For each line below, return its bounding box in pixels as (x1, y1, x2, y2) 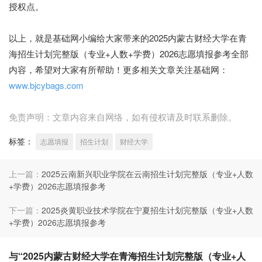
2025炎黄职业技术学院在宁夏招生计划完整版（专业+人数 (42, 204, 253, 216)
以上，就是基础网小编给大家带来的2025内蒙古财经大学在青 (9, 32, 247, 44)
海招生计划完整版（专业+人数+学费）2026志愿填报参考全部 (9, 47, 249, 60)
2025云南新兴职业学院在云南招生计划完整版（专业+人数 (42, 168, 253, 180)
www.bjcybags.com (9, 79, 84, 92)
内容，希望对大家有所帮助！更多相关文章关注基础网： (9, 63, 228, 76)
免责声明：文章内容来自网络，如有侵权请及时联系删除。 (9, 111, 237, 123)
